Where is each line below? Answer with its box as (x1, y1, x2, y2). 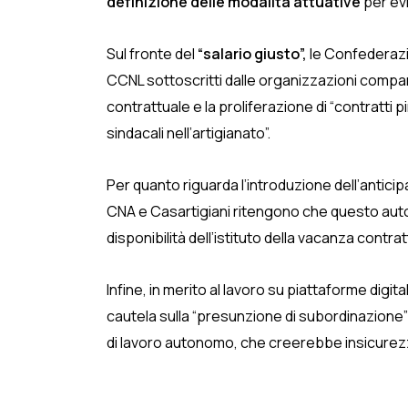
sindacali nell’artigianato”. (107, 123, 270, 143)
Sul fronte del (107, 44, 195, 64)
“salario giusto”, (195, 44, 307, 64)
